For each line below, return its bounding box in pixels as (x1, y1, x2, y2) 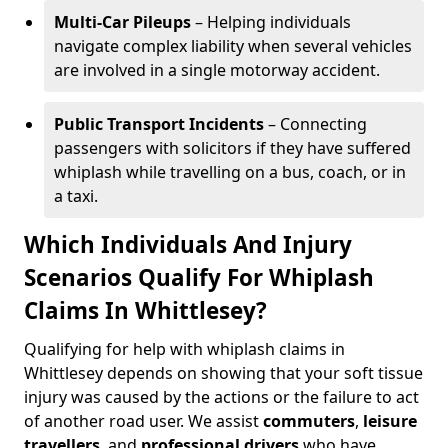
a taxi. (54, 185, 98, 207)
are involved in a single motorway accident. (54, 59, 380, 81)
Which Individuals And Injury (24, 229, 352, 260)
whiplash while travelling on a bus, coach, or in (54, 161, 406, 183)
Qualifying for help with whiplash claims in (24, 338, 345, 360)
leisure (363, 410, 417, 432)
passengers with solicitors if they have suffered (54, 137, 411, 159)
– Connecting (264, 113, 367, 135)
